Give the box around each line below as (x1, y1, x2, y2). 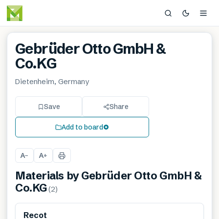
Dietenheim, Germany (15, 77, 89, 86)
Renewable (165, 209, 196, 216)
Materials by (15, 169, 82, 182)
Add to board (62, 122, 103, 131)
